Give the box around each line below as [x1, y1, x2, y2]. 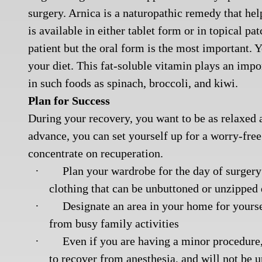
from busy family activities [49, 217, 180, 230]
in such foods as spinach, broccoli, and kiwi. [28, 77, 239, 89]
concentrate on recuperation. [28, 147, 164, 160]
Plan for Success [28, 94, 111, 107]
